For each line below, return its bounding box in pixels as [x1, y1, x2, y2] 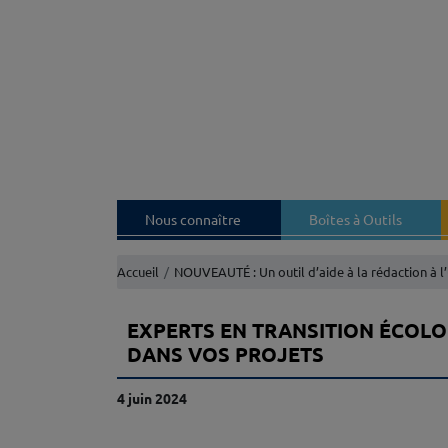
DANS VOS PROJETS [127, 343, 324, 366]
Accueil [117, 264, 159, 279]
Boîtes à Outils [308, 212, 402, 228]
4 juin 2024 [117, 391, 187, 407]
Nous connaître [145, 212, 241, 228]
